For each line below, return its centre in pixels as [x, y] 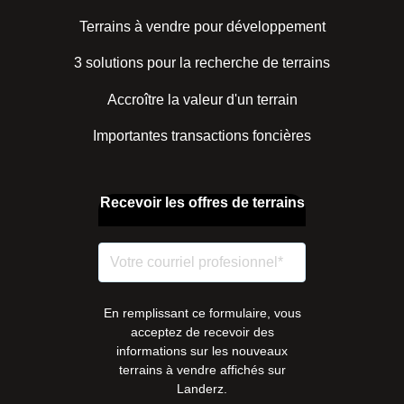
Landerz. [202, 388]
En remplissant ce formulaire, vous [202, 312]
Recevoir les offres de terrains [202, 203]
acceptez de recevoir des [202, 331]
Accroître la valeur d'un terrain [202, 99]
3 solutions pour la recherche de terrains [202, 63]
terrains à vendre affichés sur [202, 369]
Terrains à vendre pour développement [202, 26]
